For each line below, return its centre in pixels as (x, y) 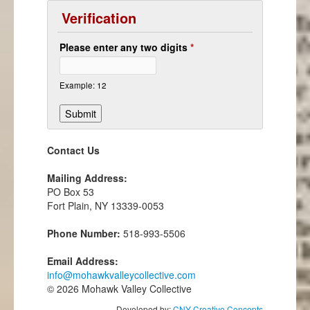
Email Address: (83, 261)
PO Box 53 (71, 191)
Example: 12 (83, 85)
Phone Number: (84, 233)
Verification (99, 17)
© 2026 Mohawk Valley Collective (119, 288)
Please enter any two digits (125, 47)
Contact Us (73, 150)
